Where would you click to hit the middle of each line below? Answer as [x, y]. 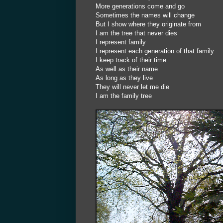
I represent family [121, 42]
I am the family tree [124, 96]
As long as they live [124, 78]
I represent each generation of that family [155, 51]
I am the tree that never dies [136, 33]
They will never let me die [132, 87]
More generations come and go [140, 6]
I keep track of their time [131, 60]
